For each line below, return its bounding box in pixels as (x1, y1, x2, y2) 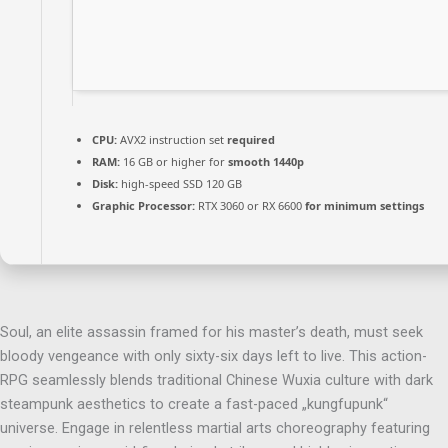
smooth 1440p (228, 153, 304, 169)
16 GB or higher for (120, 153, 228, 169)
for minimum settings (305, 197, 424, 213)
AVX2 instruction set (117, 131, 227, 147)
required (227, 131, 275, 147)
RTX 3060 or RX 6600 (195, 197, 305, 213)
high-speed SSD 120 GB (118, 175, 242, 191)
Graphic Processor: (92, 197, 195, 213)
